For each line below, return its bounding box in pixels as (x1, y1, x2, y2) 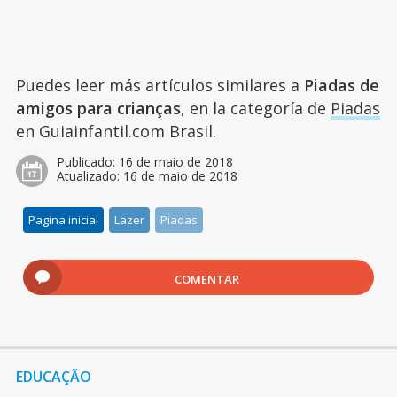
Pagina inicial (28, 211, 99, 228)
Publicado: (56, 152, 119, 170)
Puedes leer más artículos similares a (15, 74, 304, 96)
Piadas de (303, 74, 379, 96)
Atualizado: (56, 167, 123, 184)
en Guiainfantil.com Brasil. (15, 120, 216, 142)
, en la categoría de (180, 97, 331, 119)
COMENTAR (175, 270, 240, 287)
